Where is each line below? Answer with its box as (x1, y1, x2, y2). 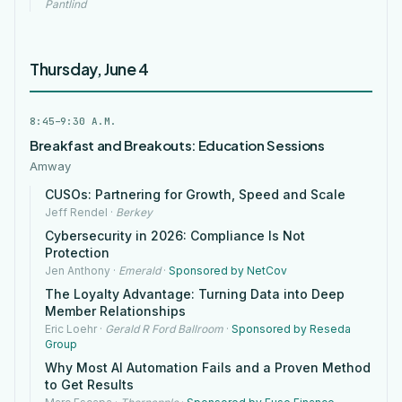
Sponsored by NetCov (169, 264, 287, 277)
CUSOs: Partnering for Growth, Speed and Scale (45, 187, 345, 202)
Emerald (118, 264, 161, 277)
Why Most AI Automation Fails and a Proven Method (45, 360, 371, 375)
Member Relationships (45, 303, 186, 319)
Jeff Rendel (45, 205, 108, 219)
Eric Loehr (45, 322, 97, 336)
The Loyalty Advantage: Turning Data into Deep (45, 286, 345, 301)
